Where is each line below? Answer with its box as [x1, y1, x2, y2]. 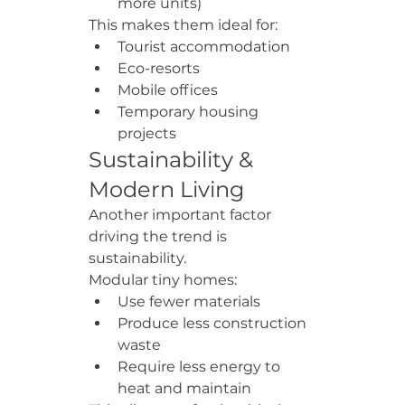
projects [118, 125, 176, 142]
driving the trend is [89, 228, 231, 245]
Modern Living [89, 176, 244, 202]
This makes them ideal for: [89, 16, 278, 33]
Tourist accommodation [118, 38, 290, 55]
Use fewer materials [118, 293, 260, 310]
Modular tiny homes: [89, 271, 237, 288]
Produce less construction [118, 315, 310, 332]
